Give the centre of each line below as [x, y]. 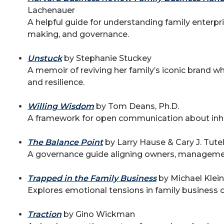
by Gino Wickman [98, 214]
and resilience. [56, 82]
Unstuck [45, 58]
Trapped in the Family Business [92, 178]
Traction [44, 214]
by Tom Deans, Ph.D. [136, 106]
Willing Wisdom [61, 106]
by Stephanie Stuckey [108, 58]
